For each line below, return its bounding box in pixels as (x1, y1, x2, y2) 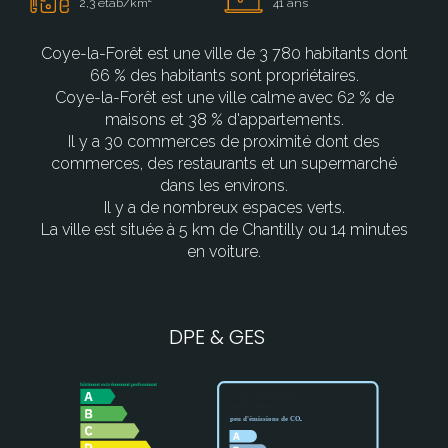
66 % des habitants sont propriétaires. (89, 66, 359, 86)
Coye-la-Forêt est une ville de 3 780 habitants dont (40, 44, 408, 64)
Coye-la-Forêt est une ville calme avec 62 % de (54, 88, 394, 108)
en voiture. (187, 242, 261, 262)
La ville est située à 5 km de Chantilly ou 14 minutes (40, 220, 408, 240)
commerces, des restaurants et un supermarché (51, 154, 397, 174)
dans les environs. (160, 176, 288, 196)
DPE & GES (168, 323, 265, 352)
